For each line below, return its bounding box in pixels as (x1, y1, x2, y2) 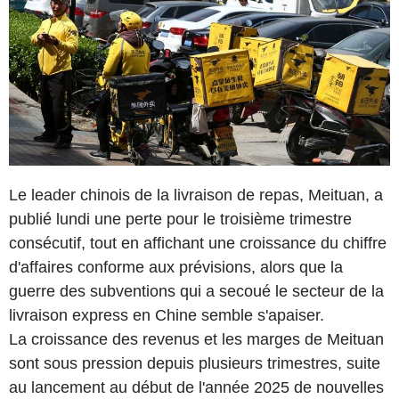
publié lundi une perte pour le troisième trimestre (9, 209, 352, 228)
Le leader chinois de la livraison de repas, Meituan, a (9, 185, 383, 204)
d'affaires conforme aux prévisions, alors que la (9, 257, 343, 276)
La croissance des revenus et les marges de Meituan (9, 330, 384, 348)
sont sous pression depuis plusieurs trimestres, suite (9, 354, 380, 372)
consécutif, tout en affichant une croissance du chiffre (9, 233, 387, 252)
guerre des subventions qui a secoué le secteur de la (9, 281, 384, 300)
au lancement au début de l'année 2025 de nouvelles (9, 378, 384, 396)
